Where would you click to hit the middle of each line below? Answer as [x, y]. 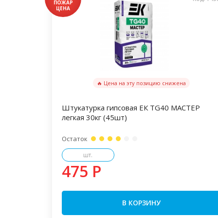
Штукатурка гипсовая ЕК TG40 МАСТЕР [131, 108]
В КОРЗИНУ [142, 203]
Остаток [75, 139]
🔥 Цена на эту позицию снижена [142, 83]
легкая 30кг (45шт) [94, 117]
